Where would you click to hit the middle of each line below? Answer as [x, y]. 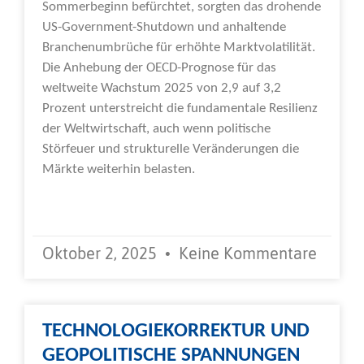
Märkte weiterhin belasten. [119, 169]
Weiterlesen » [80, 201]
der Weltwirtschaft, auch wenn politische [156, 128]
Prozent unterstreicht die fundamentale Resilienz [180, 108]
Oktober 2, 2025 [102, 253]
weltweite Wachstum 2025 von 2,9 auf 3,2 [162, 88]
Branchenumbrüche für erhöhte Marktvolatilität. [179, 47]
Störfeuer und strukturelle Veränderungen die [171, 149]
